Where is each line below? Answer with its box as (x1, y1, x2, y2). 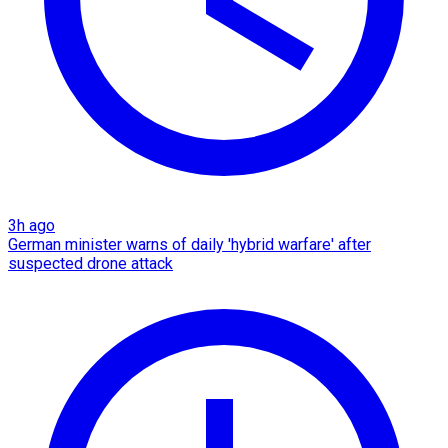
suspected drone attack (8, 253, 173, 273)
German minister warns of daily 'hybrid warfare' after (8, 234, 371, 254)
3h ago (8, 215, 55, 235)
